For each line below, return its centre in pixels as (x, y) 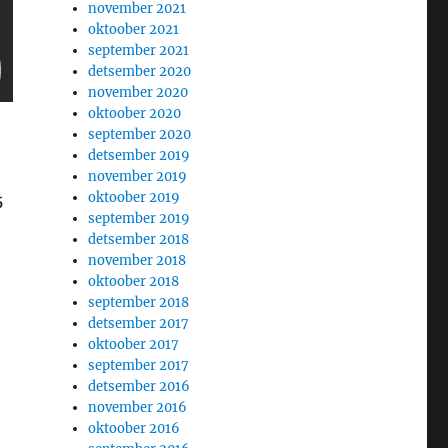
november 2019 (138, 177)
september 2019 (139, 219)
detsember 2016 (139, 387)
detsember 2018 (139, 240)
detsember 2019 (139, 156)
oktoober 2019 (134, 198)
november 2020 (138, 93)
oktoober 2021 (134, 30)
